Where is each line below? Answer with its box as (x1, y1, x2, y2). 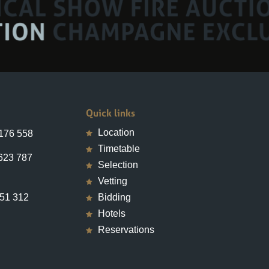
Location (97, 109, 134, 119)
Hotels (97, 190, 125, 201)
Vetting (97, 157, 127, 168)
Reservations (97, 206, 154, 217)
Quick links (85, 88, 135, 101)
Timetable (97, 125, 140, 136)
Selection (97, 141, 138, 152)
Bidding (97, 174, 131, 184)
